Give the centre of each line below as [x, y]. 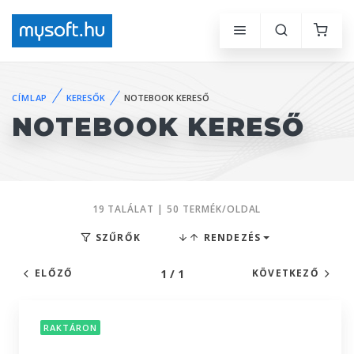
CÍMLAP [30, 97]
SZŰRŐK [117, 237]
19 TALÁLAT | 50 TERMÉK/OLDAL [177, 209]
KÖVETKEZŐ [285, 273]
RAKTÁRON [70, 328]
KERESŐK [86, 97]
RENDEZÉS [231, 237]
